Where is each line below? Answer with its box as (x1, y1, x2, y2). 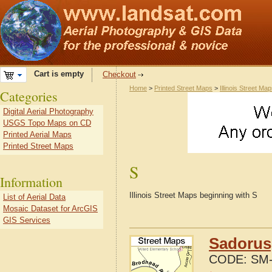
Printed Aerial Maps (3, 130, 72, 139)
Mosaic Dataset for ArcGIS (3, 204, 98, 213)
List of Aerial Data (3, 192, 66, 202)
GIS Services (3, 216, 50, 225)
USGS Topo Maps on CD (3, 118, 91, 127)
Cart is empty (27, 69, 84, 79)
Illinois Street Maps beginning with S (129, 191, 257, 200)
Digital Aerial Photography (3, 107, 93, 116)
